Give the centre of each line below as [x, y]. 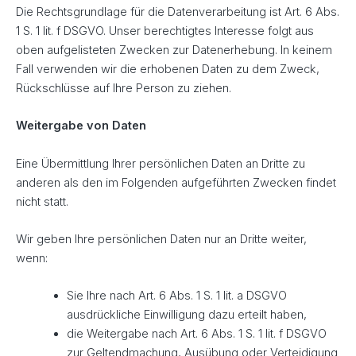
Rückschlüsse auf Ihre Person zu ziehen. [124, 88]
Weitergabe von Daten [81, 126]
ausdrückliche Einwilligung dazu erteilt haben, [186, 315]
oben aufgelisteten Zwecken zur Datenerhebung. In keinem [174, 50]
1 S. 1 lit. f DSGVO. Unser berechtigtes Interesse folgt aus [165, 31]
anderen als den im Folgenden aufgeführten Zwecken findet [176, 182]
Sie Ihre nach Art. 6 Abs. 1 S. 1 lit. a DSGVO [176, 296]
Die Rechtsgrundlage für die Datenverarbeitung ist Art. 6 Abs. [178, 12]
